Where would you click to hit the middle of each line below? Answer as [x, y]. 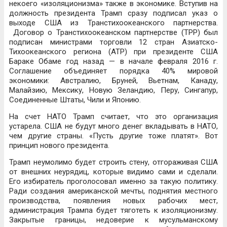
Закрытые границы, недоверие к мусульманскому [113, 220]
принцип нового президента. [59, 145]
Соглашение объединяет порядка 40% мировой [113, 71]
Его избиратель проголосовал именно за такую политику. [113, 181]
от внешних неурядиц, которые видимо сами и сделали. [113, 172]
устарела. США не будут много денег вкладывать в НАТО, [113, 126]
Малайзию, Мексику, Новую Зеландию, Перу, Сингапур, [113, 90]
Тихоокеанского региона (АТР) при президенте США [113, 52]
